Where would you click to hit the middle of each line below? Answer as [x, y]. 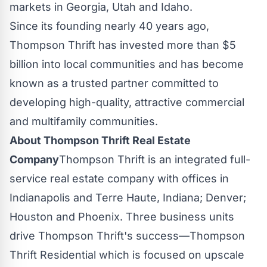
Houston [31, 216]
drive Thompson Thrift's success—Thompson [127, 235]
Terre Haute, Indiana [148, 197]
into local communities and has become [141, 64]
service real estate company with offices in [119, 178]
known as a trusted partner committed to [114, 83]
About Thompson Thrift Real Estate [100, 140]
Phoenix [99, 216]
